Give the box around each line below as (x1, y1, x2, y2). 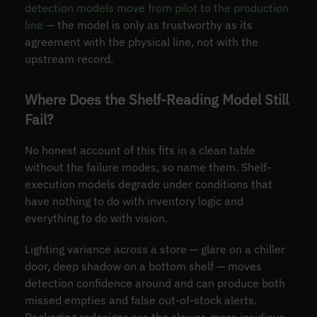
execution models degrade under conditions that (24, 176, 272, 191)
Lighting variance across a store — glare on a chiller (24, 241, 285, 256)
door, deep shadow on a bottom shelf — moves (24, 258, 262, 273)
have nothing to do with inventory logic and (24, 193, 243, 208)
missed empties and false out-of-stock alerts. (24, 292, 257, 307)
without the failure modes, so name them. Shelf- (24, 159, 271, 174)
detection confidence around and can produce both (24, 275, 285, 290)
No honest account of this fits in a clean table (24, 142, 255, 157)
